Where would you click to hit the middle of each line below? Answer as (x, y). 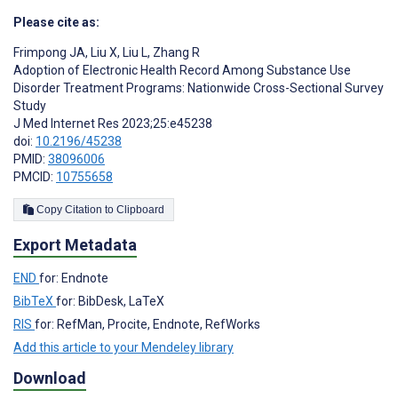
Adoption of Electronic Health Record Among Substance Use (182, 70)
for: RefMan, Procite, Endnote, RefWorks (147, 324)
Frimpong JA (49, 52)
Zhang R (175, 52)
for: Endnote (74, 278)
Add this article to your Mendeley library (123, 347)
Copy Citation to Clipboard (140, 209)
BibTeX (35, 301)
